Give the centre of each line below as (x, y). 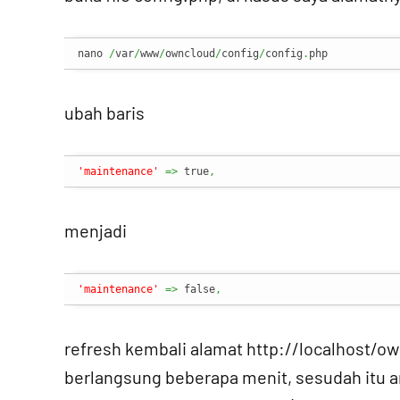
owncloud (190, 54)
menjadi (96, 230)
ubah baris (104, 112)
